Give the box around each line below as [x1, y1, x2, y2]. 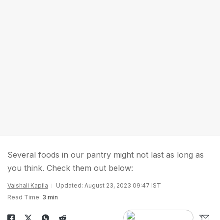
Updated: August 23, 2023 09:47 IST [56, 182, 161, 189]
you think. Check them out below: [7, 163, 133, 173]
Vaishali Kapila [7, 182, 48, 189]
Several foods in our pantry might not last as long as [7, 150, 204, 160]
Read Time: [7, 193, 41, 201]
